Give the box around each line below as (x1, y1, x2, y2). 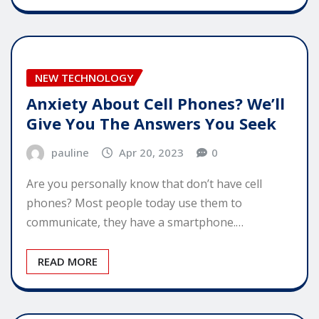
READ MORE (38, 254, 98, 268)
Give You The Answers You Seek (26, 113, 276, 135)
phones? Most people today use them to (26, 195, 242, 211)
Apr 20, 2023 (119, 145, 184, 160)
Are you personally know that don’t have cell (26, 176, 262, 192)
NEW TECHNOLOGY (35, 70, 133, 85)
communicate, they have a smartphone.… (26, 214, 244, 230)
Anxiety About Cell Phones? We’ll (26, 93, 285, 115)
